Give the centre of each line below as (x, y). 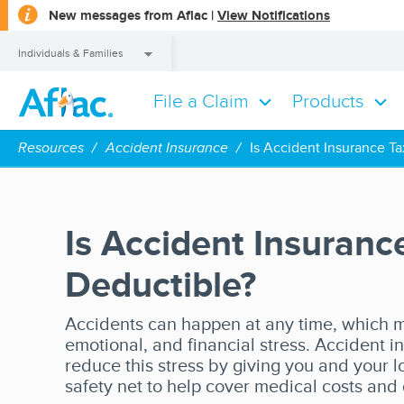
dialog (349, 40)
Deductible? (161, 284)
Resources (51, 147)
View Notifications (274, 15)
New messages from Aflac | (133, 15)
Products (328, 101)
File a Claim (201, 101)
